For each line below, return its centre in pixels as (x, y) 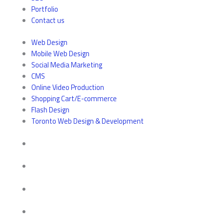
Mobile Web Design (60, 53)
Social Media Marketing (66, 65)
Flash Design (50, 109)
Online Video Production (67, 87)
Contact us (48, 20)
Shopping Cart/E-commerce (74, 98)
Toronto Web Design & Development (87, 121)
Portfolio (44, 9)
